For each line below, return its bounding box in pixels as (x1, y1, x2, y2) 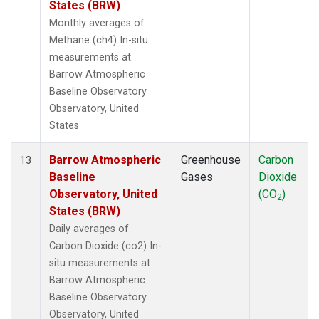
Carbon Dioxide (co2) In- (49, 239, 162, 252)
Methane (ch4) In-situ (49, 33, 148, 46)
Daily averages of (49, 222, 129, 235)
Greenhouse (181, 152, 241, 167)
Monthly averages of (49, 16, 145, 29)
